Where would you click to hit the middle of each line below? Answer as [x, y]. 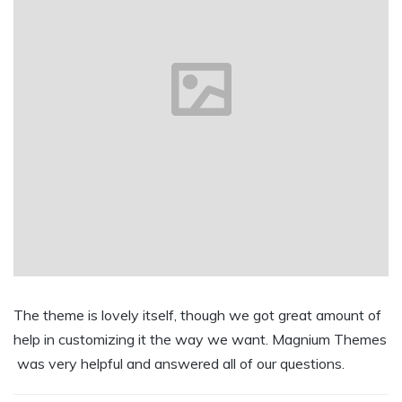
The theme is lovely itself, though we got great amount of [197, 315]
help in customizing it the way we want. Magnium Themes [200, 339]
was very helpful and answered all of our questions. [179, 363]
